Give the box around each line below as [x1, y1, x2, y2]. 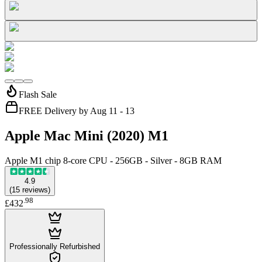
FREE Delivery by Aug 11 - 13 [19, 105, 135, 116]
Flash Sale [19, 89, 57, 99]
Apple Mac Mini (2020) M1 [5, 127, 168, 143]
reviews [22, 185, 48, 194]
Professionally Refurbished [9, 242, 100, 251]
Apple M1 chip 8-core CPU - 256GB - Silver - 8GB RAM [5, 155, 222, 166]
